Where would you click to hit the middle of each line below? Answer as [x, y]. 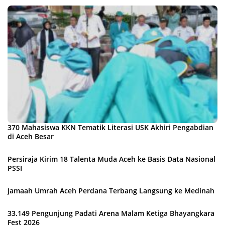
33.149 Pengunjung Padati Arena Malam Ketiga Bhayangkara [111, 213]
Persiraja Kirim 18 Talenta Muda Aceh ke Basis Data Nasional [111, 159]
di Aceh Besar [31, 137]
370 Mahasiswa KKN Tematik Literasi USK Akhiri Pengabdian [110, 128]
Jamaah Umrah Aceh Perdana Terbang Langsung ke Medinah [111, 191]
